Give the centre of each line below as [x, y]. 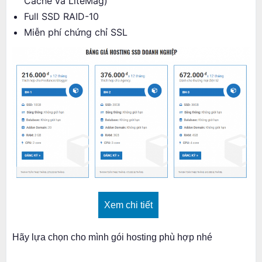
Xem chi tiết [128, 205]
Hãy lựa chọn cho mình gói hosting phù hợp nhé [112, 237]
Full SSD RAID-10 [61, 17]
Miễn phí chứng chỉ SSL [76, 32]
